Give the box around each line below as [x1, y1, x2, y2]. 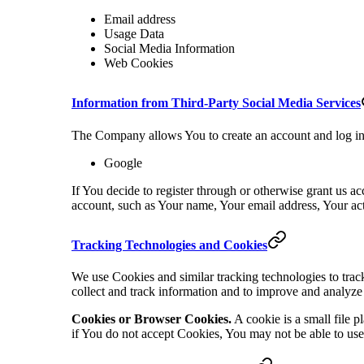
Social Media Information [104, 41, 235, 56]
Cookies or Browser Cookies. [71, 312, 232, 327]
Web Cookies [104, 56, 173, 71]
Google [104, 155, 142, 170]
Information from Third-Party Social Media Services [71, 96, 361, 110]
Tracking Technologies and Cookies [71, 237, 267, 252]
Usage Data [104, 27, 164, 41]
